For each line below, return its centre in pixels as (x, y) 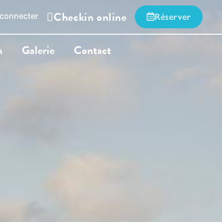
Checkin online (90, 17)
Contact (92, 50)
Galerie (38, 50)
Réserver (173, 17)
